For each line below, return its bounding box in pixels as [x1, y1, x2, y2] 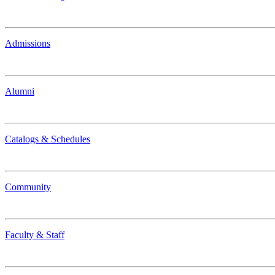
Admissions [5, 38, 50, 49]
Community [5, 182, 51, 193]
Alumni [5, 86, 34, 97]
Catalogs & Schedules [5, 134, 90, 145]
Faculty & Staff [5, 230, 64, 241]
